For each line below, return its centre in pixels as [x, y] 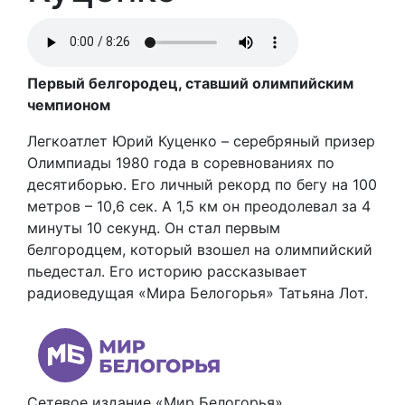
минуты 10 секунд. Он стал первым [154, 227]
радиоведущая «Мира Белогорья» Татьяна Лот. [198, 292]
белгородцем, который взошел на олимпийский [200, 249]
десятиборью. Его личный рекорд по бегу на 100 [202, 184]
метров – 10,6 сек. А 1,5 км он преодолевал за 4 [199, 206]
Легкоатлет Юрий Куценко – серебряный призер [201, 141]
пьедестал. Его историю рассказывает [167, 271]
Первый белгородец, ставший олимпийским [190, 83]
